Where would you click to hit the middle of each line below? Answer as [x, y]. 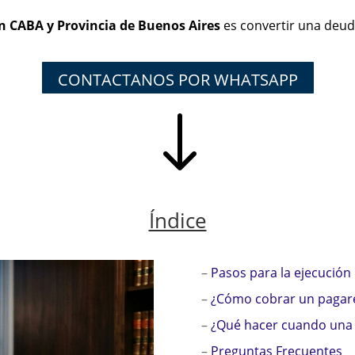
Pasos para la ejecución [281, 272]
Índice [177, 220]
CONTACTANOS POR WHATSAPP [177, 79]
